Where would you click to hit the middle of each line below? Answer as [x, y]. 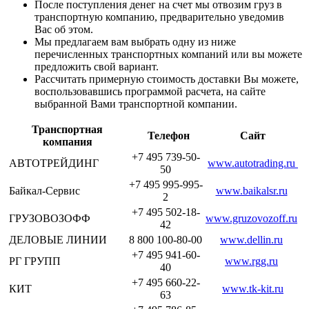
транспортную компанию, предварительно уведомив [159, 17]
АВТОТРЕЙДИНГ [55, 163]
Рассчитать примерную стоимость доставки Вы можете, [167, 79]
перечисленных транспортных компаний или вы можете [168, 54]
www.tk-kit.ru [253, 289]
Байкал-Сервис [46, 191]
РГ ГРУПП [36, 261]
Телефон [166, 136]
